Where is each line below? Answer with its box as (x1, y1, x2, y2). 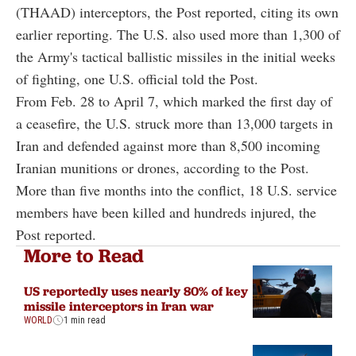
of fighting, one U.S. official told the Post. (16, 68, 258, 88)
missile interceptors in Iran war (24, 297, 214, 314)
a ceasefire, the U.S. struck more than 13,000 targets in (16, 113, 333, 133)
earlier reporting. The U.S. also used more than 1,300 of (16, 24, 340, 44)
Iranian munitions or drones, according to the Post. (16, 157, 309, 177)
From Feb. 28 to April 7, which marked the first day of (16, 91, 332, 110)
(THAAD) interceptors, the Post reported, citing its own (16, 2, 339, 21)
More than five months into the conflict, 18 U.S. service (16, 180, 337, 199)
